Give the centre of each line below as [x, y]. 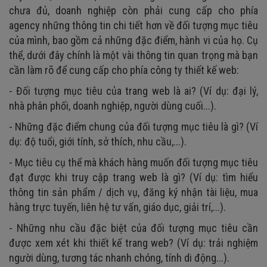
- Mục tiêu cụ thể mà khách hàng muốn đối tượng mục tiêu [133, 162]
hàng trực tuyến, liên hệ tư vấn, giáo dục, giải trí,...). [117, 207]
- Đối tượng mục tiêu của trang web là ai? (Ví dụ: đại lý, [133, 91]
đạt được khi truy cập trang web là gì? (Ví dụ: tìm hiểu [133, 177]
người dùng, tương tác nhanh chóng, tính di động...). [119, 257]
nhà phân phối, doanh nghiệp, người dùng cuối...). [113, 105]
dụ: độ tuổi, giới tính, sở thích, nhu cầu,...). [98, 141]
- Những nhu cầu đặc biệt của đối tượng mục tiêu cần [133, 228]
